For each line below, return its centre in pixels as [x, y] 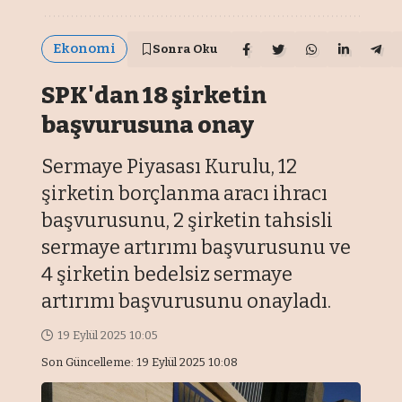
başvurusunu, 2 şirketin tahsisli [188, 220]
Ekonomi [85, 49]
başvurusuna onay [148, 125]
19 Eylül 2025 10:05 [107, 335]
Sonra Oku [186, 49]
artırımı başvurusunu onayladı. [187, 301]
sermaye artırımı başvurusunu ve [197, 247]
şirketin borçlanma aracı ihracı [185, 193]
